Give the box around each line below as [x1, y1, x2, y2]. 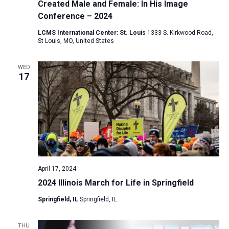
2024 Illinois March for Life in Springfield [37, 177, 194, 188]
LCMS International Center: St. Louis [37, 29, 147, 36]
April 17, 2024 [37, 165, 76, 172]
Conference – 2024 [37, 11, 112, 21]
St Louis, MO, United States [37, 37, 114, 44]
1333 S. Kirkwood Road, [147, 29, 213, 36]
